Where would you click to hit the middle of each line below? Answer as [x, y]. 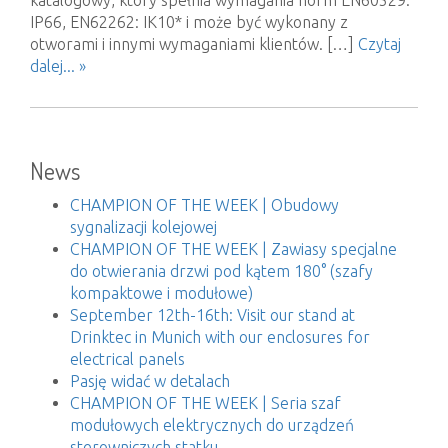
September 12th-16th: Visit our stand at [212, 315]
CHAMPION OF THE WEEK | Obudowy [204, 205]
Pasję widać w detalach [150, 381]
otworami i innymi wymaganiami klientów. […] [194, 44]
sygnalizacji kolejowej [143, 227]
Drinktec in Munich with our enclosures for [220, 337]
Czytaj [379, 44]
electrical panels [127, 359]
